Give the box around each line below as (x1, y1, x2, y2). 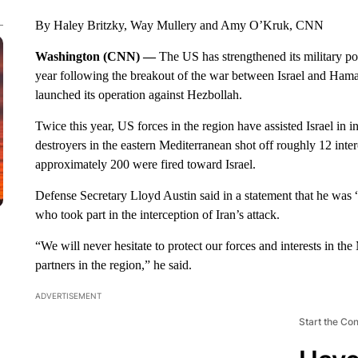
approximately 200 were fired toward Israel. (34, 157, 256, 171)
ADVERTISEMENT (34, 291, 101, 300)
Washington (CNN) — (34, 50, 159, 63)
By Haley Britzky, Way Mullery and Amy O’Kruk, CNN (34, 18, 324, 32)
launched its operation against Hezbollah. (34, 88, 242, 101)
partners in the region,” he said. (34, 258, 192, 272)
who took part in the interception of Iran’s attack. (34, 208, 280, 221)
